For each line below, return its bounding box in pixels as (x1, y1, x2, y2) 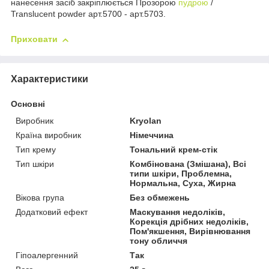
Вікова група (16, 192, 64, 202)
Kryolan (130, 115, 162, 125)
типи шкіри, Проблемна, (130, 168, 232, 178)
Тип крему (16, 144, 56, 154)
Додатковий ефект (16, 207, 88, 217)
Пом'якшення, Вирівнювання (130, 226, 251, 236)
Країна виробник (16, 130, 81, 140)
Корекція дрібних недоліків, (130, 216, 249, 226)
